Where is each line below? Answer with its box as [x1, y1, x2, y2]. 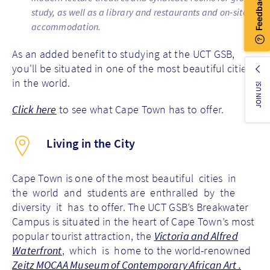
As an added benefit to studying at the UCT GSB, [11, 46, 235, 61]
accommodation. [31, 20, 101, 33]
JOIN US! [254, 81, 263, 108]
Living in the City [46, 135, 136, 151]
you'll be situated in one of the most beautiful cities [11, 61, 251, 75]
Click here [11, 102, 57, 116]
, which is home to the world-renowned [61, 243, 254, 257]
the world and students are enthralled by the [11, 185, 238, 199]
